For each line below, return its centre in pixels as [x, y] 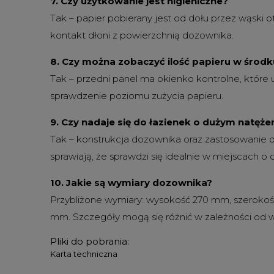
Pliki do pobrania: [90, 241]
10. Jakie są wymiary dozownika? [131, 183]
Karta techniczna [84, 254]
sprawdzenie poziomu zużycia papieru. [137, 96]
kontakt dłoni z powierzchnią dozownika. [142, 35]
